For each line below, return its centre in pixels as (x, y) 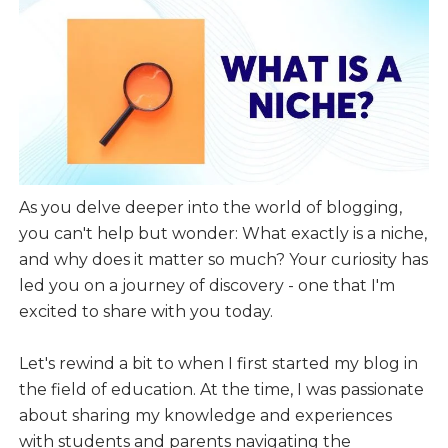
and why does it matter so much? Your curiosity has (223, 260)
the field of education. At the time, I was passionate (221, 390)
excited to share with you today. (145, 312)
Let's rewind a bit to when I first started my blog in (218, 364)
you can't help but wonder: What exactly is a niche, (222, 234)
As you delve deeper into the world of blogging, (210, 208)
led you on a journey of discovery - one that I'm (206, 286)
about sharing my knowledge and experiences (205, 416)
